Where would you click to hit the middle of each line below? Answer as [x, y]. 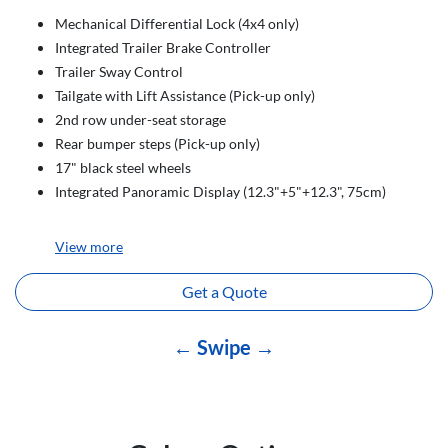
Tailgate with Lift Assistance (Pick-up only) [185, 95]
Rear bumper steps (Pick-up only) [157, 143]
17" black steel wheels [123, 167]
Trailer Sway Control [119, 71]
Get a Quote [224, 291]
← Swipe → [224, 347]
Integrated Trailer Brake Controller [163, 47]
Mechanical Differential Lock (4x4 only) [177, 23]
